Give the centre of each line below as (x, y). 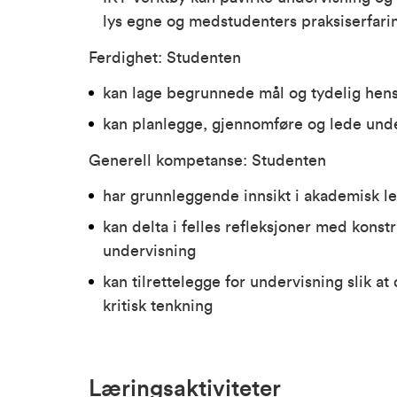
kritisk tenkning (157, 306)
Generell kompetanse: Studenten (207, 160)
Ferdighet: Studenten (165, 58)
